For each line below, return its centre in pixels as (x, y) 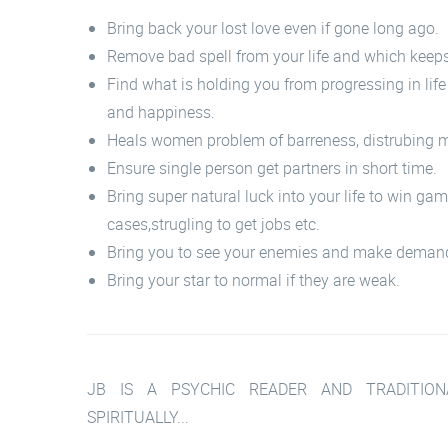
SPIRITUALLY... (138, 417)
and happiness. (161, 112)
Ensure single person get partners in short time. (272, 168)
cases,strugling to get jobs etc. (213, 224)
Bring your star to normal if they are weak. (253, 280)
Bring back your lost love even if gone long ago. (273, 28)
